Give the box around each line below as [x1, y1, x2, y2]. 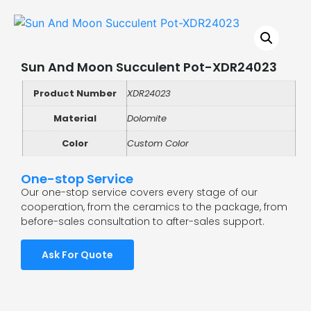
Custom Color [127, 137, 189, 151]
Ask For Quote [42, 247, 113, 262]
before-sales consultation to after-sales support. [21, 215, 264, 229]
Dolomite [127, 112, 167, 126]
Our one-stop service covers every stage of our [21, 185, 258, 200]
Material [53, 112, 96, 126]
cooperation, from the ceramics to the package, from [21, 200, 287, 215]
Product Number [33, 87, 117, 101]
